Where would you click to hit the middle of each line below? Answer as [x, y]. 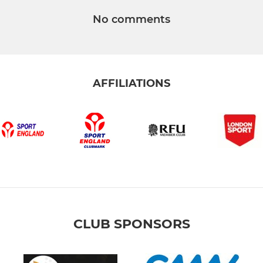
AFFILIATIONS [131, 84]
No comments [131, 20]
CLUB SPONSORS [131, 224]
